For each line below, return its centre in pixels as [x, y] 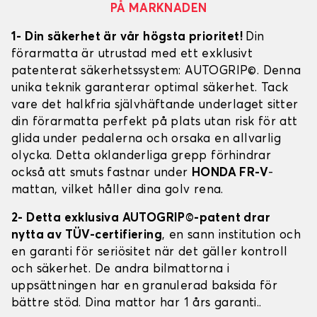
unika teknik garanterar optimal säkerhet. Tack [150, 88]
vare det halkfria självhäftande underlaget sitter [155, 105]
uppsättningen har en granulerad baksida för [145, 287]
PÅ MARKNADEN [158, 9]
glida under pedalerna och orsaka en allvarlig [146, 139]
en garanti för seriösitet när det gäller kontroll [150, 253]
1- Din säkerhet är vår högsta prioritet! [129, 38]
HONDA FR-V [230, 173]
